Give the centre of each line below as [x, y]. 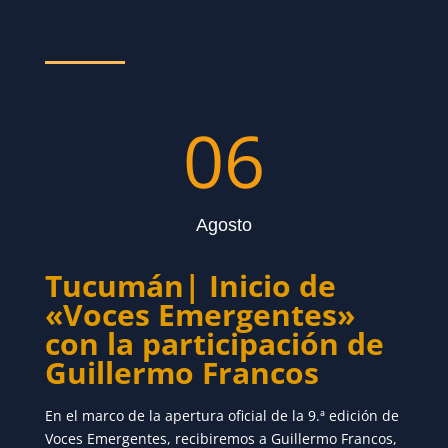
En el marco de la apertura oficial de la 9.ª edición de [221, 416]
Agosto [223, 225]
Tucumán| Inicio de [190, 286]
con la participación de [214, 344]
